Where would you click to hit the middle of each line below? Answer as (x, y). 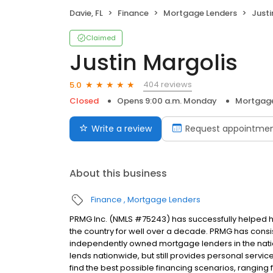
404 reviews (168, 85)
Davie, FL (86, 13)
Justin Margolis (154, 63)
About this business (118, 174)
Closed (84, 101)
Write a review (122, 129)
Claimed (101, 38)
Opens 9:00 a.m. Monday (167, 101)
